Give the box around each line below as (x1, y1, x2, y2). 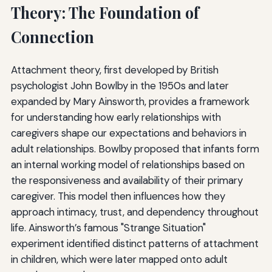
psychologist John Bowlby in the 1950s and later (10, 78, 229, 92)
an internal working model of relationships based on (10, 157, 245, 171)
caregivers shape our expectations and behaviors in (10, 126, 246, 140)
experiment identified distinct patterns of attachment (10, 236, 259, 250)
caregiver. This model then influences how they (10, 189, 225, 203)
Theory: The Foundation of (10, 2, 199, 22)
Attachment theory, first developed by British (10, 63, 219, 76)
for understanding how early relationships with (10, 110, 221, 124)
